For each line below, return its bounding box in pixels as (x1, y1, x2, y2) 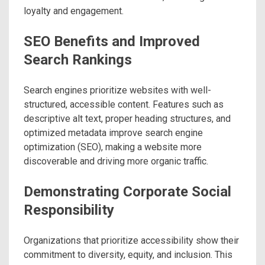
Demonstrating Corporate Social (24, 183, 231, 201)
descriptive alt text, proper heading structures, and (24, 113, 231, 125)
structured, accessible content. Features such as (24, 99, 224, 111)
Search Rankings (24, 51, 132, 69)
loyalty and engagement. (24, 5, 124, 17)
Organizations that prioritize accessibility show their (24, 235, 239, 247)
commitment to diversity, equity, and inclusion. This (24, 249, 232, 261)
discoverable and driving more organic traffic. (24, 156, 208, 167)
